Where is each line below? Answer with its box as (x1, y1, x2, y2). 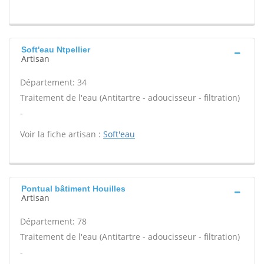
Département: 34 (20, 77, 87, 88)
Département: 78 (20, 216, 87, 227)
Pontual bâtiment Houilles (21, 184, 126, 193)
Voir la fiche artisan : (20, 128, 103, 140)
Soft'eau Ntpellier (21, 45, 90, 54)
